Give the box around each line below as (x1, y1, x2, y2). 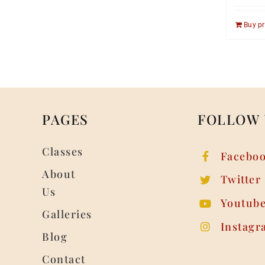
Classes (42, 144, 83, 159)
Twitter (220, 172, 261, 187)
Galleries (42, 206, 92, 221)
